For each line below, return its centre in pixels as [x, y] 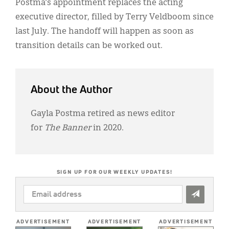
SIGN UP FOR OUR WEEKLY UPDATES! [114, 172]
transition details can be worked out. [89, 46]
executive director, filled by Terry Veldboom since [114, 17]
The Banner [68, 128]
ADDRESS [39, 203]
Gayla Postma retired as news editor [103, 114]
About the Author [72, 90]
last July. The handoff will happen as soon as [105, 31]
